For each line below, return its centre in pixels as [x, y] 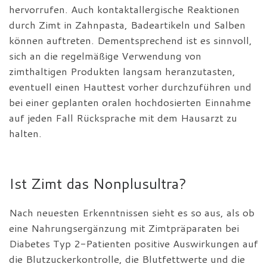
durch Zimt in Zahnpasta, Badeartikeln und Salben [127, 24]
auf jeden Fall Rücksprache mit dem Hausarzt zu [123, 117]
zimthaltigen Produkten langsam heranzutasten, [122, 71]
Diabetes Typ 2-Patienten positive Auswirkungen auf [133, 244]
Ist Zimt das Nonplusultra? [98, 183]
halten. [25, 133]
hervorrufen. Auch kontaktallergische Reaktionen [124, 9]
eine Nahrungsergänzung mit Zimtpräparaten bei [124, 228]
